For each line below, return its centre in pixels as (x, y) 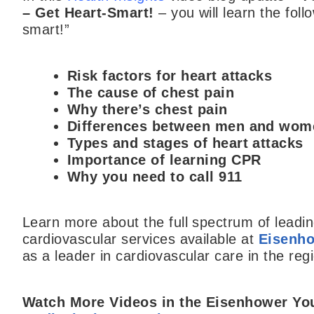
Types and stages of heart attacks (185, 143)
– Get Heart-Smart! (88, 13)
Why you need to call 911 (155, 176)
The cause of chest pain (151, 92)
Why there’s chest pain (148, 109)
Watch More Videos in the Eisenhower (155, 302)
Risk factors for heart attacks (170, 75)
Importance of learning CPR (164, 159)
